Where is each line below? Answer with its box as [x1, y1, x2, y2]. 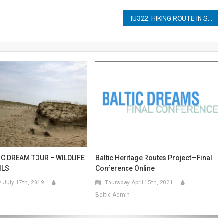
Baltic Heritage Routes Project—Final [95, 154, 213, 162]
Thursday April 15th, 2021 [105, 179, 174, 186]
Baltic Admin [95, 191, 130, 199]
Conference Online [95, 164, 155, 173]
